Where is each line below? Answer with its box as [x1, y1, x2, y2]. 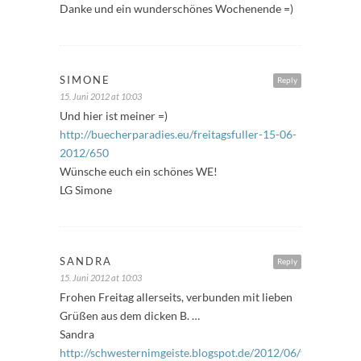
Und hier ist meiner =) [60, 108, 168, 122]
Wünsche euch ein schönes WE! [60, 164, 218, 178]
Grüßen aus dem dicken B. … [60, 308, 200, 322]
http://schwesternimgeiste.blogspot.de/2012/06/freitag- [60, 345, 338, 359]
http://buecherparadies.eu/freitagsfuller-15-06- [60, 127, 297, 141]
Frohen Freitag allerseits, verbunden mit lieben [60, 289, 293, 304]
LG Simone [60, 182, 112, 197]
